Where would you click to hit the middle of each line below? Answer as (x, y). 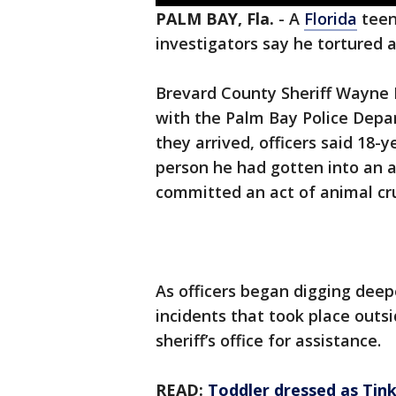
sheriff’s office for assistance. (270, 341)
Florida (331, 19)
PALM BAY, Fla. (215, 19)
